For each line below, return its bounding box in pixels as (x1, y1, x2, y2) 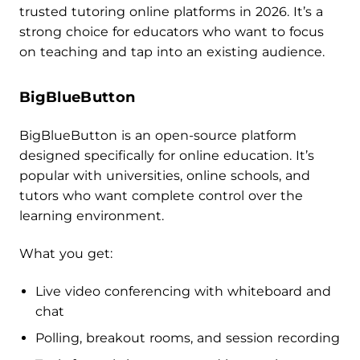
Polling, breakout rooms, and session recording (35, 330, 340, 346)
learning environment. (19, 208, 164, 224)
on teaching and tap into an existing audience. (19, 44, 325, 60)
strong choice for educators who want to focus (19, 24, 324, 40)
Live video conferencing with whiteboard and (35, 284, 331, 300)
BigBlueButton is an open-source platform (19, 128, 297, 144)
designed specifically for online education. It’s (19, 148, 314, 164)
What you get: (19, 246, 112, 262)
